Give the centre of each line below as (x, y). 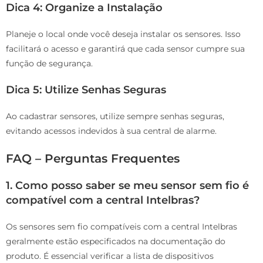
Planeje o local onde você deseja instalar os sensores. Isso (123, 34)
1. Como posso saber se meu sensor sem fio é (127, 185)
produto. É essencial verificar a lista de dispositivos (110, 256)
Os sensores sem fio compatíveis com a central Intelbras (122, 226)
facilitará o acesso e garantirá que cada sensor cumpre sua (125, 48)
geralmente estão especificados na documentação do (116, 241)
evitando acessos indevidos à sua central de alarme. (111, 131)
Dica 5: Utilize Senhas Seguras (86, 90)
